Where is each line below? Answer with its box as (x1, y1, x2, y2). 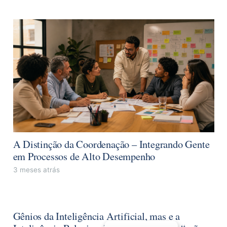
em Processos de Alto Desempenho (13, 148, 156, 163)
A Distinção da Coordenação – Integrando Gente (13, 136, 210, 151)
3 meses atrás (13, 165, 60, 174)
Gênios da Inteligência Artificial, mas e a (13, 208, 180, 223)
